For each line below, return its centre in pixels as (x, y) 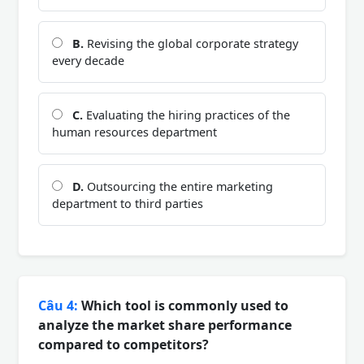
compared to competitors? (123, 344)
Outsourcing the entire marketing (178, 186)
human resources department (134, 132)
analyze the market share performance (165, 325)
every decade (88, 60)
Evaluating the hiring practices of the (186, 115)
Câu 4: (58, 305)
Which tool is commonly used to (183, 305)
